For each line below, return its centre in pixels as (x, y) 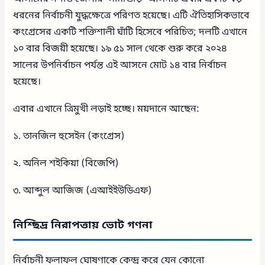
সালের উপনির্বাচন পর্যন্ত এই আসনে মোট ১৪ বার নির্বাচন (120, 65)
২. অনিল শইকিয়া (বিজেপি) (66, 164)
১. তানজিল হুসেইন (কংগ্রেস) (69, 136)
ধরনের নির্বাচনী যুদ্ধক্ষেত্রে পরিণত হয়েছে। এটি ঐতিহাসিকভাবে (132, 16)
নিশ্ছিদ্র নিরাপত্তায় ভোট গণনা (83, 225)
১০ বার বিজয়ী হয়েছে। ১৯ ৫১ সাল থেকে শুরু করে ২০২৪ (120, 49)
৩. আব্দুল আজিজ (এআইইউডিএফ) (83, 191)
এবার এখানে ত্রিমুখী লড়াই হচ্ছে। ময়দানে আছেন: (106, 109)
